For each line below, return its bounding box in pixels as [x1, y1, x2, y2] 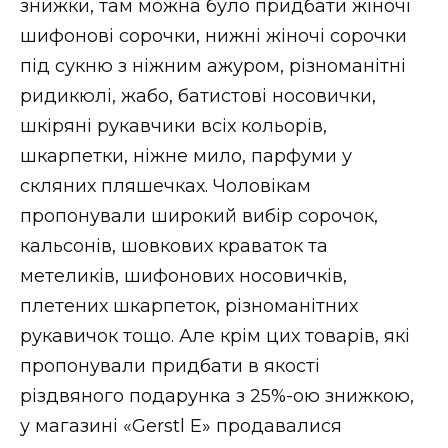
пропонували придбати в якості [20, 354, 320, 377]
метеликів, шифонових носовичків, [20, 264, 347, 287]
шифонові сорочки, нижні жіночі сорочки [20, 24, 407, 47]
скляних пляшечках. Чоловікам [20, 174, 311, 197]
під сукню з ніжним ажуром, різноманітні [20, 54, 406, 77]
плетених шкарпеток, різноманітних [20, 294, 358, 317]
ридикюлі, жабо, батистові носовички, [20, 84, 376, 107]
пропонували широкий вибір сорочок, [20, 204, 378, 227]
